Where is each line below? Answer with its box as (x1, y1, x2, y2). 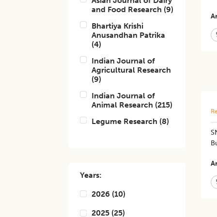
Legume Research (92, 117, 158, 126)
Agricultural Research (92, 65, 171, 75)
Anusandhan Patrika (92, 31, 166, 40)
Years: (80, 170, 102, 180)
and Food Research (92, 5, 162, 14)
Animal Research (92, 100, 154, 109)
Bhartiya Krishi (92, 21, 144, 31)
